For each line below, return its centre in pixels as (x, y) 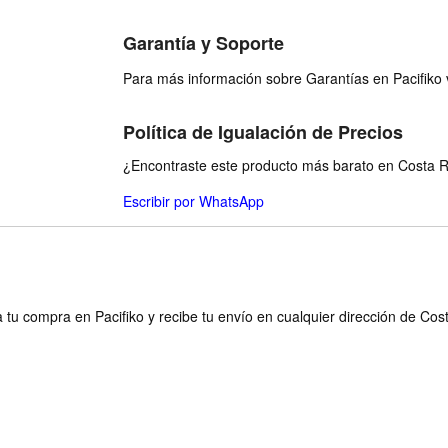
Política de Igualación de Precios (263, 132)
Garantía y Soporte (203, 43)
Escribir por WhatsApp (193, 201)
